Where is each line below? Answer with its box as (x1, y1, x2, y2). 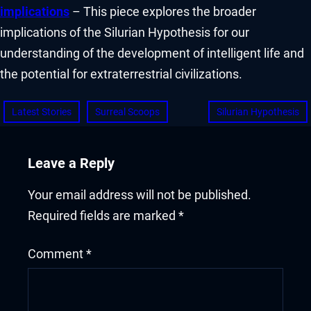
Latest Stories (12, 106, 72, 117)
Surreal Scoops (95, 106, 160, 117)
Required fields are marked (28, 209, 178, 224)
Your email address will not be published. (28, 188, 251, 203)
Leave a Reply (28, 154, 115, 171)
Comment (28, 247, 86, 262)
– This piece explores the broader (69, 5, 256, 19)
